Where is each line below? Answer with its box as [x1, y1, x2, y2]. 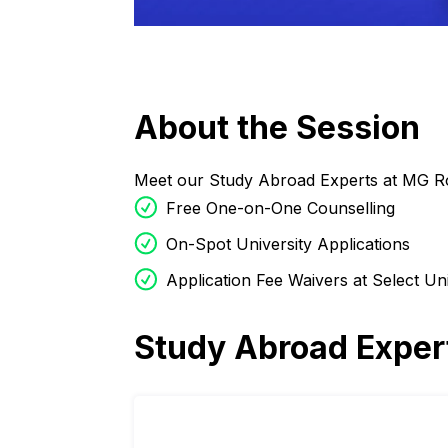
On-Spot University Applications [166, 234, 411, 255]
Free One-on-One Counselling [166, 198, 396, 219]
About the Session [134, 108, 421, 148]
